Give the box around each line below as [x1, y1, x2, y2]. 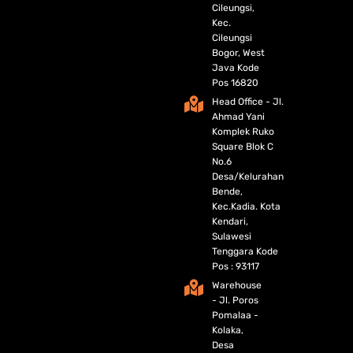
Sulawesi [212, 231, 251, 243]
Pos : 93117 [212, 261, 259, 273]
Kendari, [212, 216, 248, 228]
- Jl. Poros [212, 295, 258, 307]
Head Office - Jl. [212, 96, 284, 108]
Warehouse [212, 280, 262, 292]
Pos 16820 [212, 77, 258, 89]
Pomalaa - [212, 310, 258, 321]
